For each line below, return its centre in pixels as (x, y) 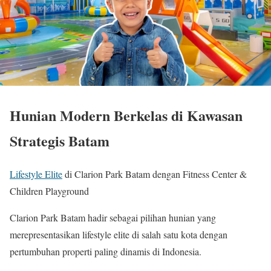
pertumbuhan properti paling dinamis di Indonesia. (106, 252)
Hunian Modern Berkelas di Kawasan (126, 116)
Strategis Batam (60, 141)
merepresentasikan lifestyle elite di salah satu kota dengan (119, 235)
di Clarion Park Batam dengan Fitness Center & (155, 174)
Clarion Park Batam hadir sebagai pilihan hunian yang (113, 218)
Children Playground (49, 191)
